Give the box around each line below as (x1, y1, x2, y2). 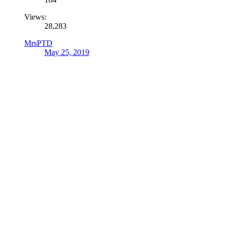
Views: (24, 12, 46, 21)
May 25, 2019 (44, 47, 89, 56)
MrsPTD (24, 38, 52, 47)
